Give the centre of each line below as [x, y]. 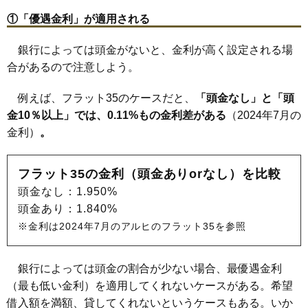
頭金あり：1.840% [68, 208]
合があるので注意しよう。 [73, 67]
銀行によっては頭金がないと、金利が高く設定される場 [150, 49]
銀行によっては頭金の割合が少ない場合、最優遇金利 [144, 268]
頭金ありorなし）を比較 [209, 174]
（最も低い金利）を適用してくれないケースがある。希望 [150, 285]
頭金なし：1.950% [68, 191]
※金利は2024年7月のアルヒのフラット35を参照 [132, 226]
